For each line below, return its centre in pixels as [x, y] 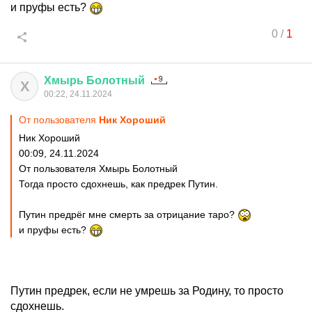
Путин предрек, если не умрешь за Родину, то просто [147, 291]
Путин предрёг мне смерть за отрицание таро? [128, 214]
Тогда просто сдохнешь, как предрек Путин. [118, 184]
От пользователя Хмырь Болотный [98, 169]
